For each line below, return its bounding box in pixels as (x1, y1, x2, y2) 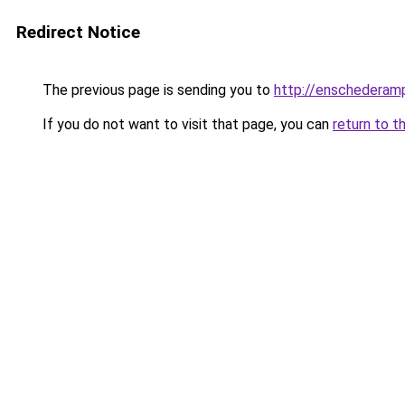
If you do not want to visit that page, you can (39, 116, 333, 133)
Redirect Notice (16, 22, 140, 42)
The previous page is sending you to (39, 81, 274, 99)
